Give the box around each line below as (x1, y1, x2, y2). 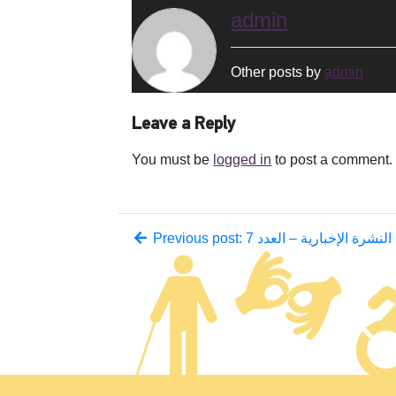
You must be (132, 152, 214, 167)
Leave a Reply (132, 116, 236, 133)
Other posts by (231, 65, 325, 80)
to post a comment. (271, 152, 393, 167)
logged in (213, 152, 272, 167)
